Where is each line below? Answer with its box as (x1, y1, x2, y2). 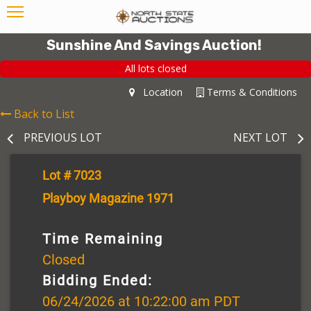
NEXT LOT (233, 129, 287, 145)
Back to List (14, 106, 74, 121)
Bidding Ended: (42, 271, 153, 289)
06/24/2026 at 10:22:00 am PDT (42, 292, 240, 310)
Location (135, 85, 183, 99)
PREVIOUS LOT (24, 129, 102, 145)
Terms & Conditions (204, 85, 297, 99)
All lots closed (124, 62, 187, 76)
